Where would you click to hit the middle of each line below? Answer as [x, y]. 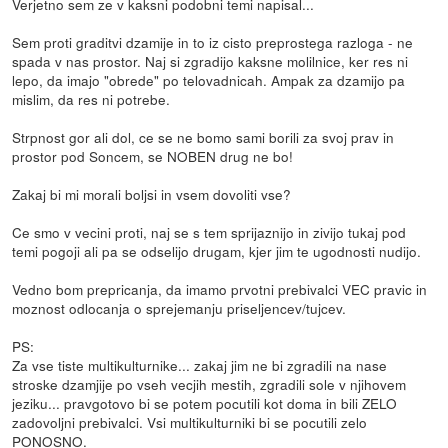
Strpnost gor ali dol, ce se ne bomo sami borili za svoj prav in [203, 137]
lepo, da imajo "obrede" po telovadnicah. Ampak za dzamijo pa [209, 80]
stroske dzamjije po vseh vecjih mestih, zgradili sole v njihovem [209, 384]
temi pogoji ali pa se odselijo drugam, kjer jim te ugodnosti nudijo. [217, 251]
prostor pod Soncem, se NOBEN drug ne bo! [153, 156]
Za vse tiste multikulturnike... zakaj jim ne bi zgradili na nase [200, 365]
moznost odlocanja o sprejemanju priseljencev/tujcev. [179, 308]
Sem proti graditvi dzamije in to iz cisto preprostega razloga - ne [213, 42]
